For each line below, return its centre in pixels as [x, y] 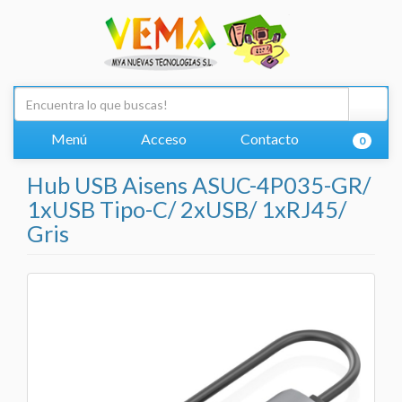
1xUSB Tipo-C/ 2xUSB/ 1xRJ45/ [187, 209]
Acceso [162, 139]
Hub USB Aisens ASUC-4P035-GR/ [199, 185]
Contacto [268, 139]
